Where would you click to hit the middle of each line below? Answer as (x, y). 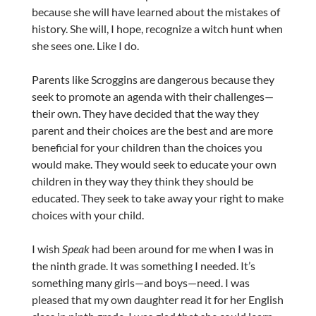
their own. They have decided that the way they (145, 114)
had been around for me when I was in (182, 249)
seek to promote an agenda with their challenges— (152, 97)
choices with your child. (87, 215)
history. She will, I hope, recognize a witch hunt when (157, 29)
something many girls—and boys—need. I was (140, 283)
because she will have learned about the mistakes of (156, 12)
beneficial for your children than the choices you (147, 147)
